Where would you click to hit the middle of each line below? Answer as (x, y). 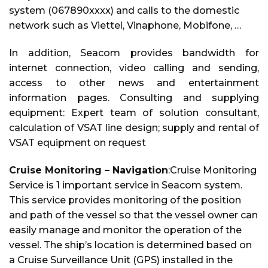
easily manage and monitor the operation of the (125, 230)
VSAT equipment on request (77, 143)
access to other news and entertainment (134, 83)
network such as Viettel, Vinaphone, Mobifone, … (125, 26)
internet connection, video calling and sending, (134, 68)
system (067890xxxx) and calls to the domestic (124, 11)
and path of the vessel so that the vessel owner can (133, 215)
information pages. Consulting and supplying (134, 98)
